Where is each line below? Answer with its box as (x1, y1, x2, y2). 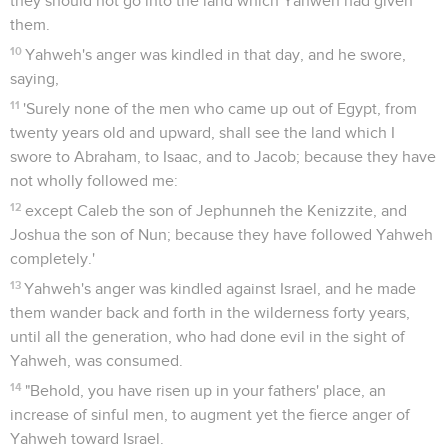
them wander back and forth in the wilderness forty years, (10, 304, 410, 321)
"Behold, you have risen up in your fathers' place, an (25, 382, 387, 399)
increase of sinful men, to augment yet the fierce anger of (10, 406, 410, 423)
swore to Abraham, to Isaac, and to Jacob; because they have (10, 148, 436, 165)
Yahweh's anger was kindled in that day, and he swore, (25, 46, 407, 63)
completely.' (10, 250, 95, 267)
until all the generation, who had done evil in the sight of (10, 328, 405, 345)
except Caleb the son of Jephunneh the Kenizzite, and (25, 202, 408, 219)
